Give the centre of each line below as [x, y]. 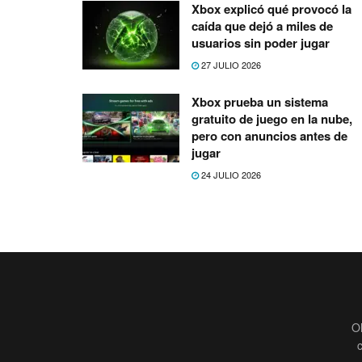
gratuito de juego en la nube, [272, 118]
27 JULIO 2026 [230, 64]
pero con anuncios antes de [269, 135]
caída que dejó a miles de [262, 25]
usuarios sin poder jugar [261, 42]
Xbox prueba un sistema [260, 101]
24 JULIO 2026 [230, 174]
